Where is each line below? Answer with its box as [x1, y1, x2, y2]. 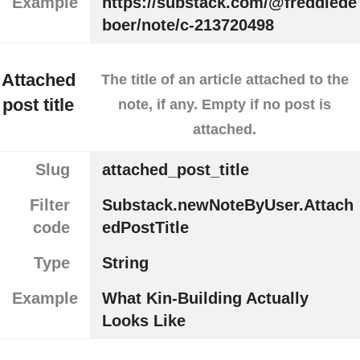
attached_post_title [101, 160, 249, 178]
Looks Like [101, 311, 186, 329]
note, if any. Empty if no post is [118, 96, 332, 112]
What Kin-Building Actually [101, 288, 309, 307]
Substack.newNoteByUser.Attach [101, 195, 354, 214]
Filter [29, 195, 70, 214]
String [101, 253, 149, 272]
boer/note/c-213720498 [101, 16, 274, 35]
